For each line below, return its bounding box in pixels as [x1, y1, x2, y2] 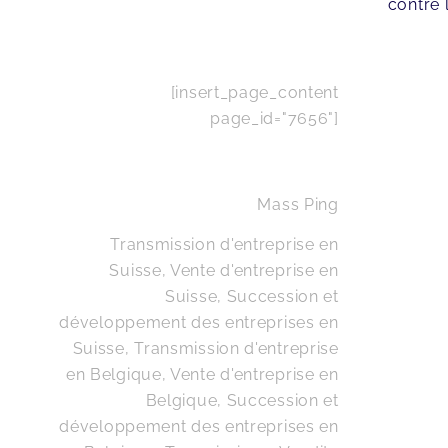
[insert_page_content [170, 83, 339, 102]
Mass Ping [257, 195, 339, 214]
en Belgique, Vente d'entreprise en [65, 364, 339, 384]
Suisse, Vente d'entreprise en [109, 260, 339, 280]
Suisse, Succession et [165, 286, 339, 306]
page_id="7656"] [210, 109, 339, 128]
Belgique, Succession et [145, 390, 339, 410]
